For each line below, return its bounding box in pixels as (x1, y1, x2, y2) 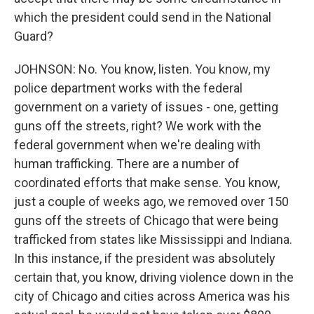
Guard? (14, 29, 53, 43)
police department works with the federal (14, 81, 243, 95)
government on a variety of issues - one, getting (14, 100, 278, 114)
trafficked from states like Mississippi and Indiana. (14, 232, 292, 247)
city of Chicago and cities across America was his (14, 289, 290, 303)
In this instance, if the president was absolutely (14, 251, 275, 266)
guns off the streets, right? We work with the (14, 118, 261, 133)
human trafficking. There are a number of (14, 156, 240, 171)
